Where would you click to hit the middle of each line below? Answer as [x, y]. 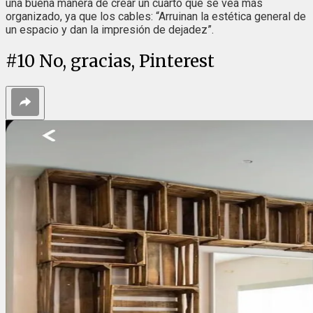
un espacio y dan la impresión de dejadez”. [110, 30]
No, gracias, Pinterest [127, 61]
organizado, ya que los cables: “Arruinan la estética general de [156, 17]
